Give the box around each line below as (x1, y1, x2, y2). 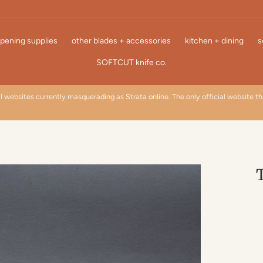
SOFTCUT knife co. (96, 57, 167, 68)
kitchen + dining (185, 35, 244, 46)
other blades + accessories (72, 35, 171, 46)
